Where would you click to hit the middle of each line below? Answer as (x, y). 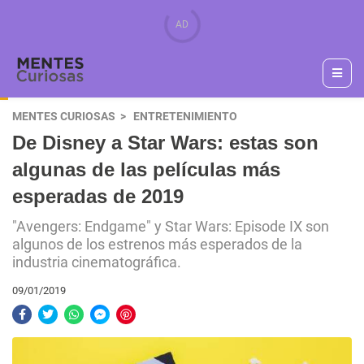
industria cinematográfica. (97, 262)
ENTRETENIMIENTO (185, 117)
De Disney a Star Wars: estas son (165, 143)
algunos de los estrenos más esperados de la (157, 245)
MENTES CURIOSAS (64, 117)
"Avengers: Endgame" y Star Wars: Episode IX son (171, 227)
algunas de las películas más (146, 169)
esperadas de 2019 (98, 196)
